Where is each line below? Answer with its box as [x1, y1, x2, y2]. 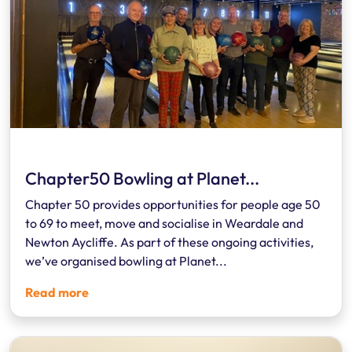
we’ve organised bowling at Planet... [25, 252, 227, 269]
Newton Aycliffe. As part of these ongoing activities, [25, 233, 313, 250]
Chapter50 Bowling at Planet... [25, 167, 259, 189]
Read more [25, 284, 91, 300]
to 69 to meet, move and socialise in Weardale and [25, 214, 303, 231]
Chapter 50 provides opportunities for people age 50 [25, 196, 321, 212]
